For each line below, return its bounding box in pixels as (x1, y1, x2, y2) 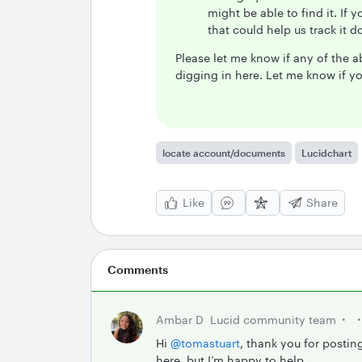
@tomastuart (170, 336, 240, 350)
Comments (107, 263, 168, 276)
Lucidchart (301, 147, 351, 158)
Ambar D (156, 313, 204, 326)
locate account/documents (162, 147, 285, 158)
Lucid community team (210, 313, 336, 326)
